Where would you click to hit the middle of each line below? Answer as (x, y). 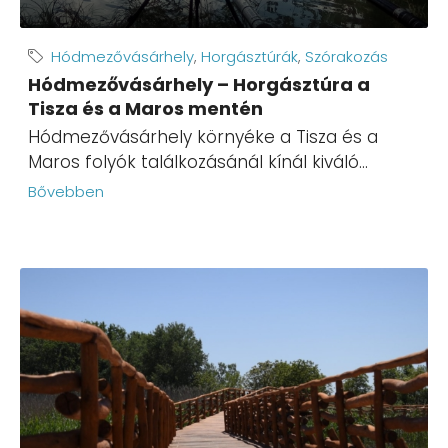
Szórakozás (346, 57)
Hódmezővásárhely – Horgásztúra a (199, 85)
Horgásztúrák (249, 57)
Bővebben (66, 192)
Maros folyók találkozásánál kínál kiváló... (198, 162)
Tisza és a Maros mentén (145, 109)
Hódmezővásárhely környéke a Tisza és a (203, 137)
